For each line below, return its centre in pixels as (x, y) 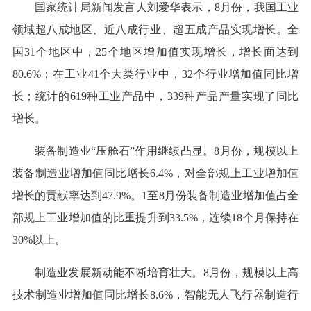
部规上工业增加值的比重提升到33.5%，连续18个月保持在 (155, 218)
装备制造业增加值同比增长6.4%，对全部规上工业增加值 (155, 174)
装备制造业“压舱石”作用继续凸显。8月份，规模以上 (167, 151)
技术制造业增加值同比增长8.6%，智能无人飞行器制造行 (155, 295)
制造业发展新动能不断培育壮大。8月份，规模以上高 (167, 273)
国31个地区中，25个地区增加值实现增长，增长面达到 (155, 52)
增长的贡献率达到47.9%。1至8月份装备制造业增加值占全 (155, 196)
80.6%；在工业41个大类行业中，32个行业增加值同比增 (155, 74)
